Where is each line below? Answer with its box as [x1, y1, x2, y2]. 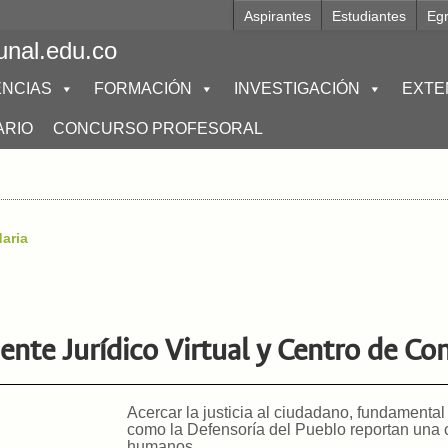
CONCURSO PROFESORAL [53, 120, 263, 137]
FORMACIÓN [94, 80, 192, 97]
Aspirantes [243, 8, 311, 24]
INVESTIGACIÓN [234, 80, 360, 97]
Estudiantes [331, 8, 406, 24]
